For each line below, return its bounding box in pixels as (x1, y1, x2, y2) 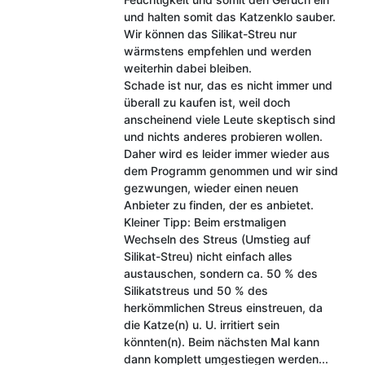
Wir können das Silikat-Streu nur (123, 26, 297, 41)
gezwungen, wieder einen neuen (123, 180, 298, 195)
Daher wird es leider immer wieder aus (123, 146, 330, 161)
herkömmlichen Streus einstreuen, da (123, 300, 323, 314)
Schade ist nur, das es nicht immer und (123, 77, 332, 92)
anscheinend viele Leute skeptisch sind (123, 112, 336, 126)
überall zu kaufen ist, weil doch (123, 95, 290, 109)
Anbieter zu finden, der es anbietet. (123, 197, 314, 212)
